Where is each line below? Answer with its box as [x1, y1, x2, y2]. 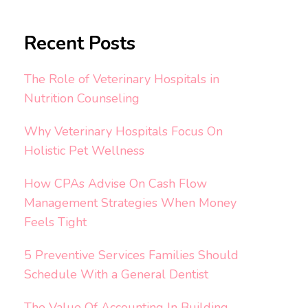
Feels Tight [23, 213, 87, 230]
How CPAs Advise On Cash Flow [23, 175, 207, 192]
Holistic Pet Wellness [23, 142, 144, 159]
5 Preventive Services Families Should [23, 246, 239, 263]
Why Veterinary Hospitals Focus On [23, 122, 223, 140]
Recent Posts [23, 31, 135, 57]
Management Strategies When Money [23, 194, 236, 211]
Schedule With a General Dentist [23, 265, 208, 283]
